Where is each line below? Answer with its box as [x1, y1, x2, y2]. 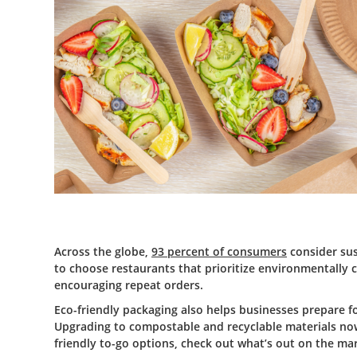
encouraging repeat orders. [54, 277, 203, 292]
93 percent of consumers [151, 244, 287, 259]
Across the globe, [54, 244, 151, 259]
